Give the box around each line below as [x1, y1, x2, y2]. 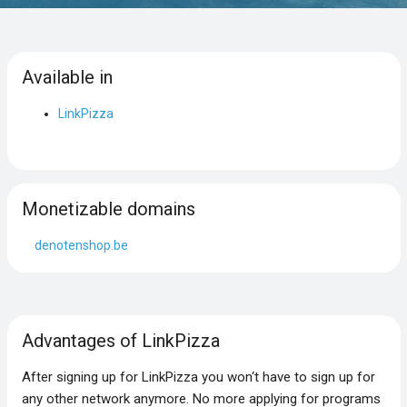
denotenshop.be [34, 237, 128, 253]
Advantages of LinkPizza [21, 329, 220, 352]
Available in [21, 65, 113, 88]
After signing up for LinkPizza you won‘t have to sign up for [21, 368, 375, 385]
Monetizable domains [21, 197, 195, 220]
